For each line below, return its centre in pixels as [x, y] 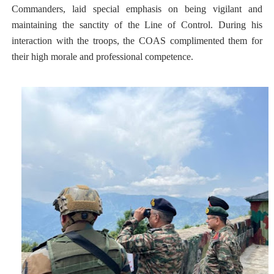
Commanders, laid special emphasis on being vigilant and [137, 9]
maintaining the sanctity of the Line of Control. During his [137, 25]
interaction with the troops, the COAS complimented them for [137, 41]
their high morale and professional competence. [103, 57]
